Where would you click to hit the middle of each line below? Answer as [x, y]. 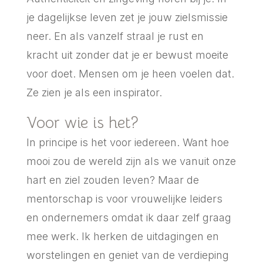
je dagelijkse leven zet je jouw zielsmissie [127, 17]
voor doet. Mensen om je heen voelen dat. [130, 73]
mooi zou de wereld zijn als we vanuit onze [131, 161]
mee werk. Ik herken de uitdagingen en [122, 236]
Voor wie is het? [82, 122]
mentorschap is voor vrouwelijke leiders [124, 198]
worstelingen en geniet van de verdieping [127, 255]
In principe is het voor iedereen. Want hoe [127, 142]
